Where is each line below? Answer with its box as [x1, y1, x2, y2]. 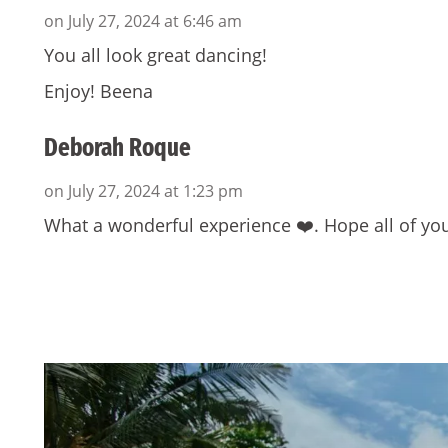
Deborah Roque [44, 132, 191, 163]
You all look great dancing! [44, 42, 267, 67]
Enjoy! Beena [44, 78, 153, 103]
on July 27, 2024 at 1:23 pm [44, 180, 243, 203]
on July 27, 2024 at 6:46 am [44, 9, 242, 32]
